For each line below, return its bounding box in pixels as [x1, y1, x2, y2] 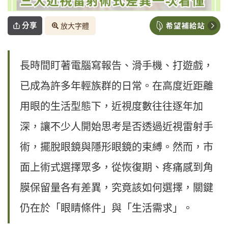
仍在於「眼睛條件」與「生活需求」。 [20, 203, 193, 214]
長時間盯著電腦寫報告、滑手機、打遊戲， [20, 60, 213, 72]
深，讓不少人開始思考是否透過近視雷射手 [20, 121, 213, 133]
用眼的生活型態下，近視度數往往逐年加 [20, 101, 203, 112]
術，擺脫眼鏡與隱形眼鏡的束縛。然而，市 [20, 141, 213, 153]
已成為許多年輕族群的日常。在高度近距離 [20, 80, 213, 92]
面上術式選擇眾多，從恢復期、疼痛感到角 [20, 162, 213, 174]
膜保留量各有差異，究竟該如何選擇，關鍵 [20, 182, 213, 194]
